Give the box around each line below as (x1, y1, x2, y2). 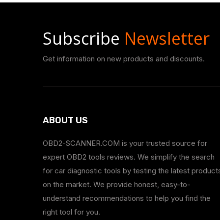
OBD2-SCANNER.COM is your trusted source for (43, 138, 207, 148)
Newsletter (124, 27, 210, 50)
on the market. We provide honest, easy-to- (43, 180, 191, 189)
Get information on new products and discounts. (43, 54, 205, 63)
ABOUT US (43, 115, 88, 126)
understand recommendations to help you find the (43, 193, 211, 203)
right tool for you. (43, 207, 100, 217)
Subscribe (43, 27, 124, 50)
